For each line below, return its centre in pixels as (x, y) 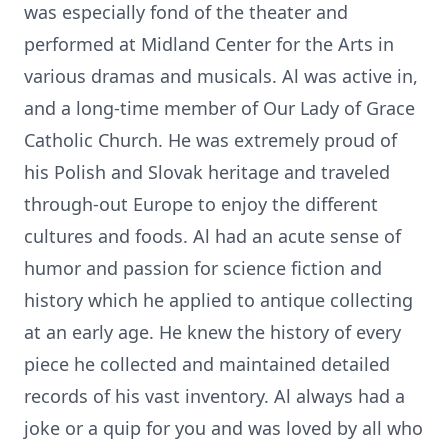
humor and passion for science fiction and (203, 268)
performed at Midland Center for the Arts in (209, 44)
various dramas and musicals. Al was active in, (221, 76)
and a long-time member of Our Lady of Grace (219, 108)
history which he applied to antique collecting (218, 300)
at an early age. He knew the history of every (212, 332)
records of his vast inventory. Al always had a (214, 396)
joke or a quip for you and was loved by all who (223, 428)
